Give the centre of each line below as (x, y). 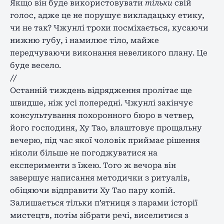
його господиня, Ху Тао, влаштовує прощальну (106, 128)
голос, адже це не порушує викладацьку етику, (107, 15)
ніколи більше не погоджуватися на (84, 153)
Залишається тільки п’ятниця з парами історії (104, 203)
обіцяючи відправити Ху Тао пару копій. (92, 190)
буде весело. (35, 65)
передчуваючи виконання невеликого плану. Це (109, 53)
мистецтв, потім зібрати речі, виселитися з (99, 215)
